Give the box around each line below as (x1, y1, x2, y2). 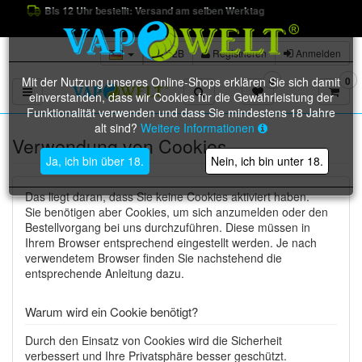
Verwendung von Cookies (12, 133, 227, 159)
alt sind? (95, 120, 141, 136)
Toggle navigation (22, 82, 112, 99)
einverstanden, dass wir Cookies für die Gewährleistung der (28, 89, 334, 105)
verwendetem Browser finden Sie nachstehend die (25, 250, 282, 266)
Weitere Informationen (141, 120, 258, 136)
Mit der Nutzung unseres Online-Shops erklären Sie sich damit (22, 74, 340, 90)
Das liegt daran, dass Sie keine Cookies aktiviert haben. (25, 188, 309, 204)
